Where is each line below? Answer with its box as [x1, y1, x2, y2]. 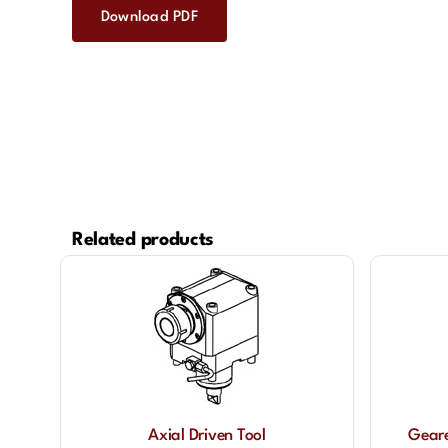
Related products [71, 231, 215, 249]
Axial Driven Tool [148, 428, 266, 444]
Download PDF [100, 10, 198, 25]
